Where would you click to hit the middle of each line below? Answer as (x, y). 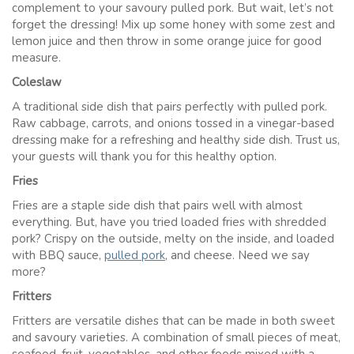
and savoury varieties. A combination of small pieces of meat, (176, 338)
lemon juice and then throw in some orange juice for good (167, 41)
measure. (36, 58)
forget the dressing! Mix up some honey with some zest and (173, 25)
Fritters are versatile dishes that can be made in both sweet (173, 321)
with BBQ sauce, (58, 256)
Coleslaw (37, 83)
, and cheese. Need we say (237, 256)
